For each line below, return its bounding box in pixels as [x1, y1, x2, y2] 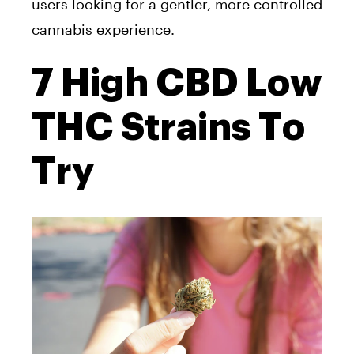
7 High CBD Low [32, 63, 322, 102]
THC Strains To [32, 107, 305, 146]
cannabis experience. [32, 20, 175, 38]
